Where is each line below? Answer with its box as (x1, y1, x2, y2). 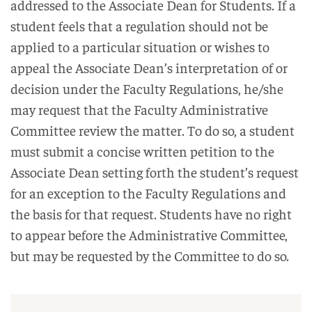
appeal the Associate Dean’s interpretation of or (10, 58, 288, 77)
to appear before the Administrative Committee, (10, 226, 288, 244)
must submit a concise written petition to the (10, 142, 274, 160)
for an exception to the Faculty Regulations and (10, 184, 286, 202)
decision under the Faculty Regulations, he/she (10, 79, 283, 97)
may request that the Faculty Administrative (10, 100, 268, 118)
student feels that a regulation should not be (10, 17, 268, 35)
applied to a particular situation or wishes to (10, 38, 270, 56)
